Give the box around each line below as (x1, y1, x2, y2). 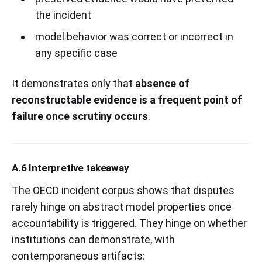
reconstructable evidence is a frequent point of (12, 93, 242, 106)
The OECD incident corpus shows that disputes (12, 184, 235, 196)
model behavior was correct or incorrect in (35, 30, 233, 43)
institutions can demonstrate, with (12, 233, 175, 246)
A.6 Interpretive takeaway (12, 161, 129, 174)
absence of (135, 77, 189, 89)
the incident (35, 8, 91, 21)
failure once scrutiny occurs (12, 109, 148, 122)
